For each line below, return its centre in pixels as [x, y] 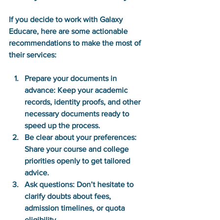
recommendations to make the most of [76, 43]
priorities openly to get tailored [78, 161]
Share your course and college [78, 149]
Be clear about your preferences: [81, 137]
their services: [33, 55]
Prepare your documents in [72, 78]
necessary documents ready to [78, 113]
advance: [40, 90]
